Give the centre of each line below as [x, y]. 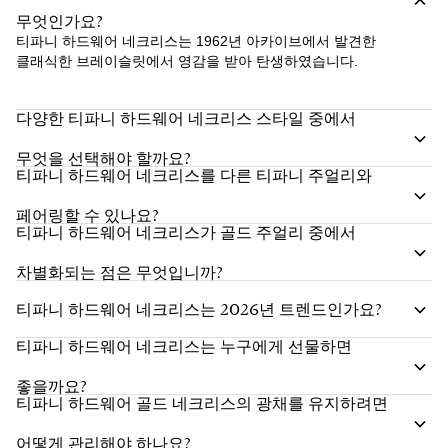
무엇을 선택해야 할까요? [103, 158]
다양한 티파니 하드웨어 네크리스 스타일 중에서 [186, 118]
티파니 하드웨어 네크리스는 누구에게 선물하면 [184, 346]
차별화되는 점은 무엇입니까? [119, 272]
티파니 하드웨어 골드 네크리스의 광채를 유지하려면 [202, 403]
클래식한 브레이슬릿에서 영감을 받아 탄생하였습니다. [187, 60]
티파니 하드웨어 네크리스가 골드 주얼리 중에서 [186, 232]
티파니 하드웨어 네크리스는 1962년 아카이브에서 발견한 [196, 40]
